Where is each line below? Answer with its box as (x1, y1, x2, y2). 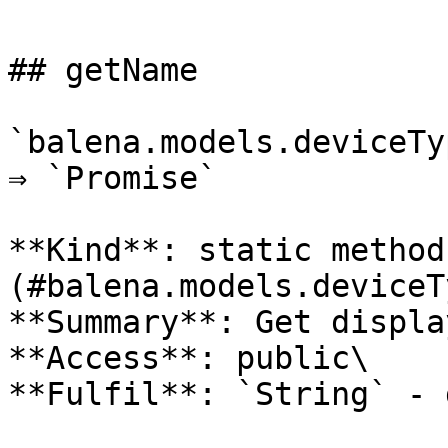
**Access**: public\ (8, 340, 369, 376)
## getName (8, 52, 198, 88)
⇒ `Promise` (8, 160, 217, 196)
